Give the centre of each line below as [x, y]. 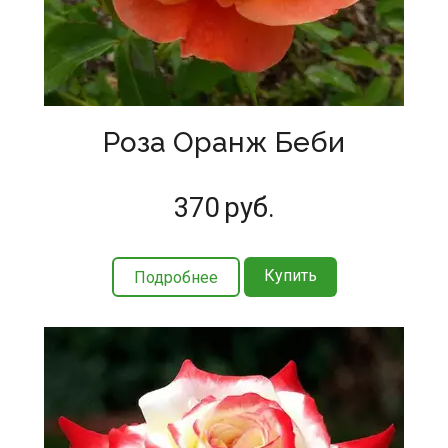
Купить [290, 275]
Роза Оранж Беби [224, 142]
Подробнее [175, 277]
